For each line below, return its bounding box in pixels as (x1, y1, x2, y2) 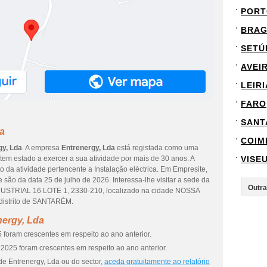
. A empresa (22, 144, 61, 152)
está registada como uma (115, 144, 198, 152)
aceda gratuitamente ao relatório (104, 257, 210, 266)
